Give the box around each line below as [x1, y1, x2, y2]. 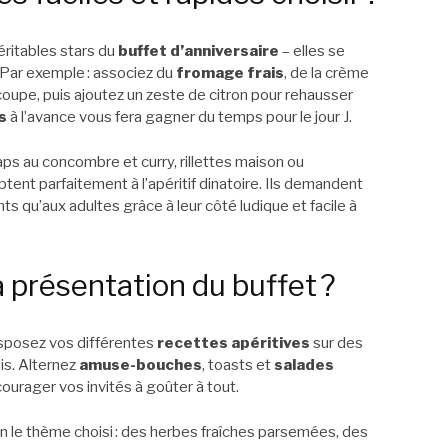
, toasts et [202, 356, 274, 375]
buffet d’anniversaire [118, 42, 279, 61]
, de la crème [284, 64, 369, 83]
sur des [310, 334, 363, 353]
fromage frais [176, 64, 284, 83]
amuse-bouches [79, 356, 202, 375]
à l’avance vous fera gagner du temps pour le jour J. [7, 108, 352, 127]
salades [274, 356, 334, 375]
